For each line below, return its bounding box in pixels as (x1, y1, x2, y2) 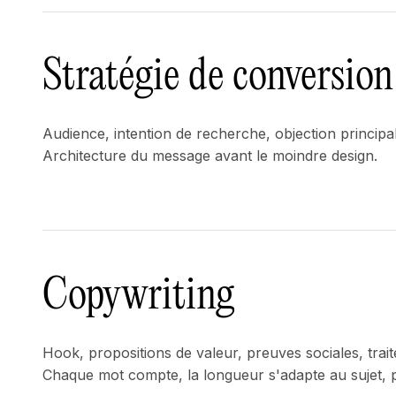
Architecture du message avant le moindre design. (42, 147, 377, 165)
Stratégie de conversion (42, 54, 393, 103)
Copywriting (42, 273, 234, 322)
